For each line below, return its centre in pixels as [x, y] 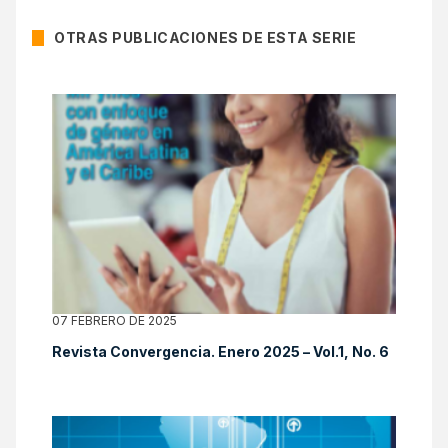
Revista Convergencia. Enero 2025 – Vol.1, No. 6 [220, 352]
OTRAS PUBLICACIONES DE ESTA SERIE [205, 38]
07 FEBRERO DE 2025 [114, 321]
